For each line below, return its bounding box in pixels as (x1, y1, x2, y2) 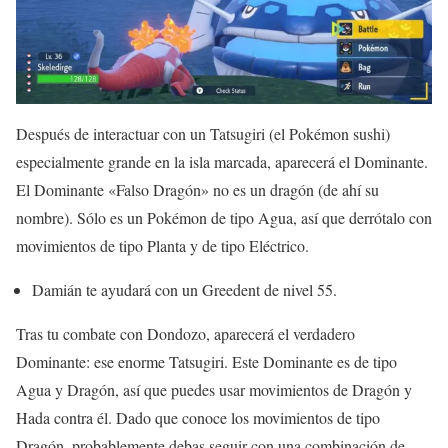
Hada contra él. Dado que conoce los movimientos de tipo (16, 406, 380, 428)
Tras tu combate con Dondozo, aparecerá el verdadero (16, 322, 355, 344)
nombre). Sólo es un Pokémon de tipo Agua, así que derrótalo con (16, 206, 432, 228)
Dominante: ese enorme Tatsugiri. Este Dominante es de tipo (16, 350, 397, 372)
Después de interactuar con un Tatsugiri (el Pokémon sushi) (16, 122, 390, 144)
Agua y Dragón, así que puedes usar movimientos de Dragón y (16, 378, 412, 400)
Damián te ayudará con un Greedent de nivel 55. (32, 278, 337, 300)
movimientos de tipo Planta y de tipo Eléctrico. (16, 234, 309, 256)
